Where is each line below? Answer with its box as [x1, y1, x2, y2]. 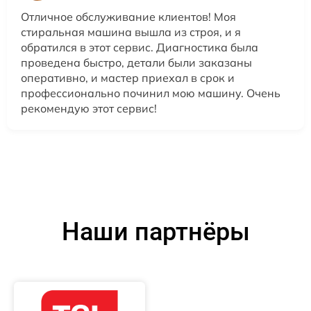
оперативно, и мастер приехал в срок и [21, 71, 235, 85]
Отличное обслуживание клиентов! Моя [21, 10, 236, 24]
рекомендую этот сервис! [21, 101, 157, 116]
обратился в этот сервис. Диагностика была [21, 40, 258, 55]
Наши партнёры [61, 217, 250, 247]
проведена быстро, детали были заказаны [21, 56, 252, 70]
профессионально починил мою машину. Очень [21, 86, 280, 101]
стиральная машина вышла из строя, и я [21, 25, 241, 40]
